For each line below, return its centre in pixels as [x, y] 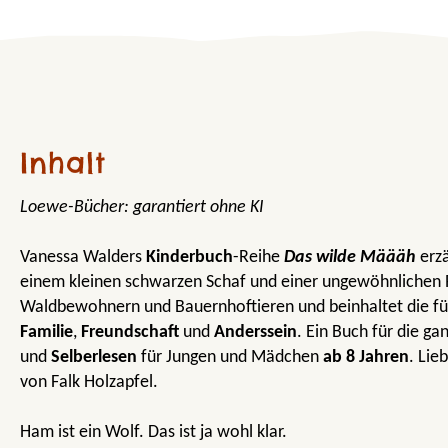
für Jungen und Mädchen [230, 357]
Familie [46, 332]
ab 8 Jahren [366, 357]
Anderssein [255, 332]
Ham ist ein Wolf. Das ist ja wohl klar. [153, 432]
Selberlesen [94, 357]
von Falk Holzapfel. [89, 382]
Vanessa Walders [83, 257]
